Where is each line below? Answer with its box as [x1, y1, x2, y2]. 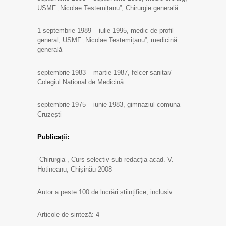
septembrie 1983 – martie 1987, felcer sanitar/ [37, 69, 172, 76]
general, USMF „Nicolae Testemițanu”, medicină [37, 36, 177, 44]
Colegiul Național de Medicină [37, 78, 124, 86]
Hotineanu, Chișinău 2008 [37, 165, 112, 173]
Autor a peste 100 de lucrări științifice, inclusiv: [37, 188, 175, 196]
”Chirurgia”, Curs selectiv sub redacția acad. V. [37, 156, 174, 163]
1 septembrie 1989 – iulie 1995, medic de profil [37, 27, 174, 34]
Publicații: [37, 133, 69, 141]
